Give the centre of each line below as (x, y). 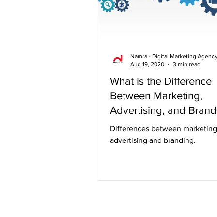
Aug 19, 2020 (147, 64)
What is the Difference (161, 81)
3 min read (187, 64)
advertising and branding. (153, 140)
